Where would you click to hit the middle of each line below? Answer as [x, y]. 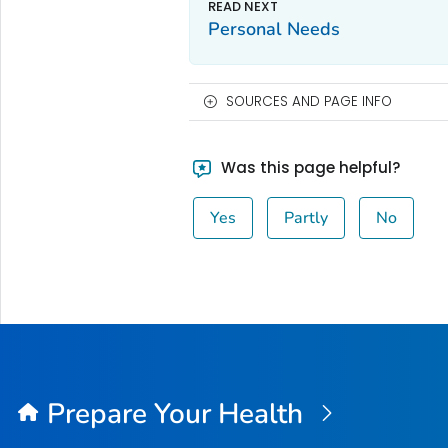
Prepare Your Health [178, 414]
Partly [306, 217]
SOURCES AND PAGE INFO [308, 101]
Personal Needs [273, 28]
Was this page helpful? [309, 167]
